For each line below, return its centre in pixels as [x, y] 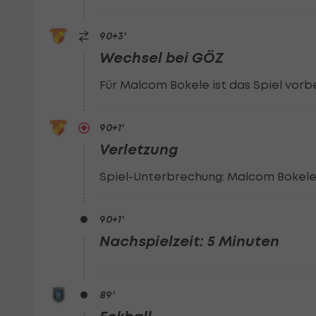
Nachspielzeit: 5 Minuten [190, 241]
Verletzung [139, 150]
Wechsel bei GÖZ [162, 58]
